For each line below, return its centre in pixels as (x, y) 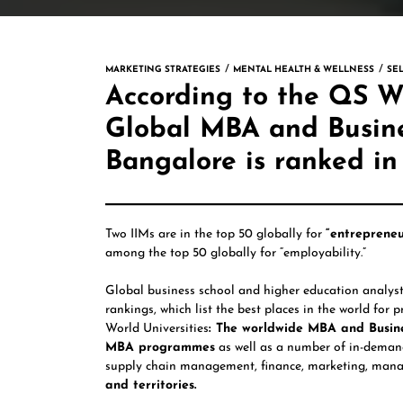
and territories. (151, 385)
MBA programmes (160, 348)
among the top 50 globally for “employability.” (236, 253)
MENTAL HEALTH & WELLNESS (304, 70)
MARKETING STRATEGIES (163, 70)
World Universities (157, 329)
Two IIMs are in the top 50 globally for (215, 234)
